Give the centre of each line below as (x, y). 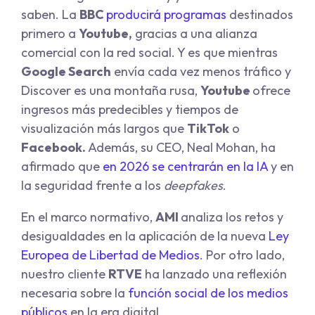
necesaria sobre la (75, 293)
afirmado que (62, 167)
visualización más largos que (104, 129)
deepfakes (193, 186)
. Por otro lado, (242, 255)
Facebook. (54, 148)
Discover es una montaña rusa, (111, 91)
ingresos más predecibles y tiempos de (130, 110)
